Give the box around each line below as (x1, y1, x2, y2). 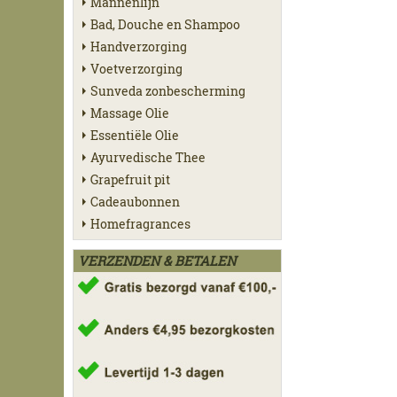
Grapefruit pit (90, 170, 170, 188)
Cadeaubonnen (90, 192, 180, 210)
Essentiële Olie (90, 126, 179, 144)
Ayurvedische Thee (90, 148, 206, 166)
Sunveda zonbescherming (90, 82, 245, 99)
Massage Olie (90, 104, 169, 121)
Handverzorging (90, 37, 187, 55)
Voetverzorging (90, 59, 183, 77)
